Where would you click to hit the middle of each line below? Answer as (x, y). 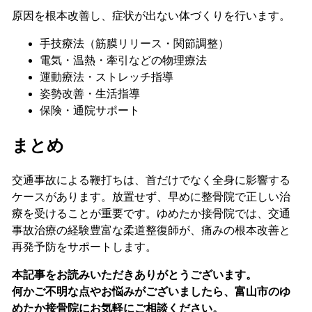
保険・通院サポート (89, 111)
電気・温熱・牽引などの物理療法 (123, 61)
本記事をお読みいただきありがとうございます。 (134, 275)
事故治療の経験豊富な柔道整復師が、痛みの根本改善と (151, 231)
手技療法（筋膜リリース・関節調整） (134, 44)
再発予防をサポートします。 (84, 247)
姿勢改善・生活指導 (89, 94)
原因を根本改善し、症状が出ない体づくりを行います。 (151, 16)
